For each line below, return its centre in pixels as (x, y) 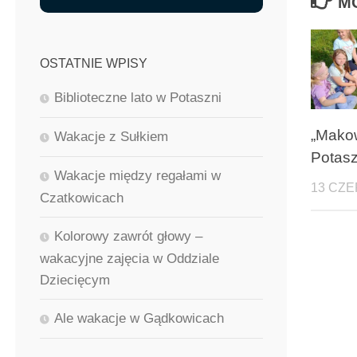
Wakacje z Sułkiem (111, 137)
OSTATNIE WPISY (94, 64)
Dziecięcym (75, 280)
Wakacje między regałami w (137, 176)
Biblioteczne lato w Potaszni (138, 98)
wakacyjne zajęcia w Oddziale (129, 259)
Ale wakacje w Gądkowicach (139, 319)
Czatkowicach (82, 198)
